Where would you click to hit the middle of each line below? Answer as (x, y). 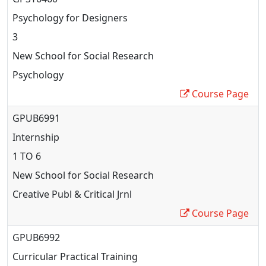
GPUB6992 (36, 237)
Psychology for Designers (70, 18)
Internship (36, 137)
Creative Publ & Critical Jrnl (72, 194)
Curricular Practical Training (75, 256)
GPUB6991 (36, 118)
